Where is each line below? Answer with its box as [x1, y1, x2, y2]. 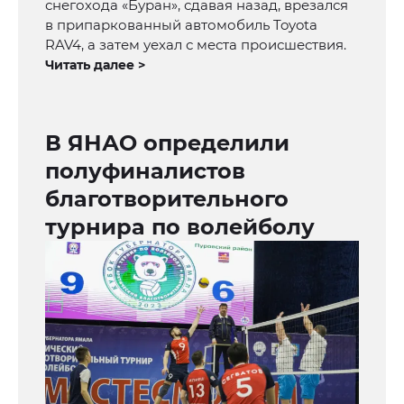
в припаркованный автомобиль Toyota [45, 16, 317, 34]
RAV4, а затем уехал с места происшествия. [45, 36, 346, 54]
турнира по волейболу [45, 214, 315, 241]
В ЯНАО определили [45, 130, 289, 157]
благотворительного [45, 186, 289, 213]
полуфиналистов [45, 158, 245, 185]
